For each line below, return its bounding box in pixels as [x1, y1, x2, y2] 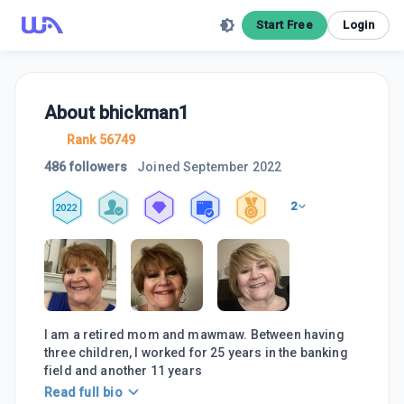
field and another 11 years [44, 363, 202, 378]
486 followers [44, 160, 127, 174]
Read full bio [44, 385, 124, 400]
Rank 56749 [67, 133, 136, 147]
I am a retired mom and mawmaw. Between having [44, 327, 344, 342]
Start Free [256, 18, 314, 32]
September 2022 [183, 160, 282, 174]
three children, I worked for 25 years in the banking [44, 345, 348, 360]
